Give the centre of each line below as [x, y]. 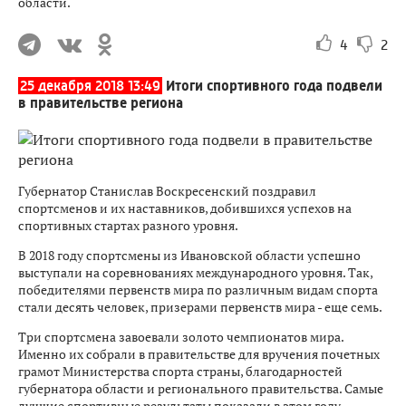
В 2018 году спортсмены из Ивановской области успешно [189, 255]
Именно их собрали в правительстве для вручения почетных [199, 354]
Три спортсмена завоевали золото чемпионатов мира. [181, 337]
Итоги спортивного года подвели [274, 86]
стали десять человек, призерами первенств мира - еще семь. [200, 307]
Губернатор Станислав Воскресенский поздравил [167, 191]
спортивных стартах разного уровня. [132, 225]
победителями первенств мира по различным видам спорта [198, 290]
